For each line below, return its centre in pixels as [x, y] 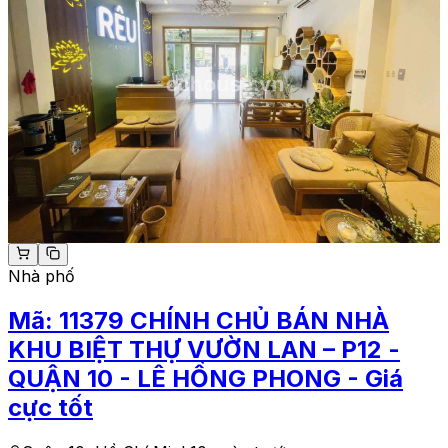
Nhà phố [41, 275]
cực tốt [50, 407]
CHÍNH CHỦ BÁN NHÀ [259, 320]
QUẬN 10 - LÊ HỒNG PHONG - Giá [205, 378]
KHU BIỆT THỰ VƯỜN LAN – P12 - [204, 349]
